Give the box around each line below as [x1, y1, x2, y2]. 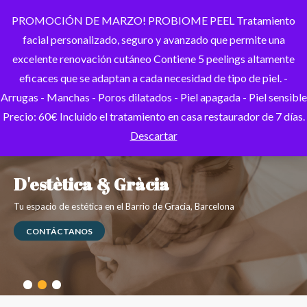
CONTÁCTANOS [26, 225, 93, 236]
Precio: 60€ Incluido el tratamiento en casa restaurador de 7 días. [2, 110, 305, 123]
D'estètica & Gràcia [14, 172, 169, 195]
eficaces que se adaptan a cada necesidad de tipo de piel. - [19, 71, 288, 84]
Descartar [130, 129, 177, 142]
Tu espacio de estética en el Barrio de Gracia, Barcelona [14, 200, 234, 212]
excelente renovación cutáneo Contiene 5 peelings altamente [12, 52, 295, 65]
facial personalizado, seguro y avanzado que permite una [22, 33, 285, 46]
